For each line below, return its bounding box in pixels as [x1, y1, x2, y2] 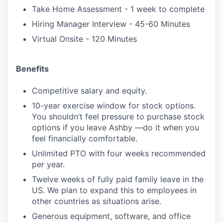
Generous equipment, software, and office [32, 211, 191, 221]
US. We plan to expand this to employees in [32, 185, 197, 195]
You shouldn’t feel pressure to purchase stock [32, 111, 205, 121]
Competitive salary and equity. [32, 86, 147, 96]
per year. [32, 159, 65, 169]
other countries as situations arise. [32, 196, 161, 206]
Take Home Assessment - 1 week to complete [32, 4, 205, 14]
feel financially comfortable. [32, 133, 137, 143]
